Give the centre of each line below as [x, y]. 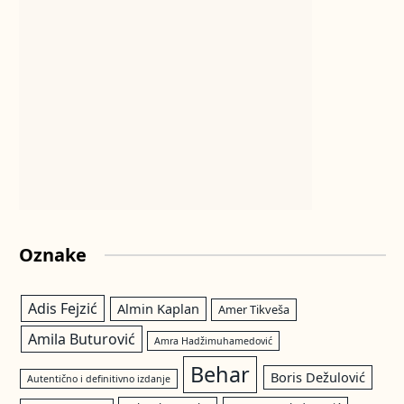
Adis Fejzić [62, 308]
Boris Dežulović [318, 376]
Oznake [53, 254]
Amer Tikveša [254, 309]
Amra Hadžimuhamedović [214, 340]
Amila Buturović [81, 339]
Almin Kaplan [158, 308]
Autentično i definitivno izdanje [99, 378]
